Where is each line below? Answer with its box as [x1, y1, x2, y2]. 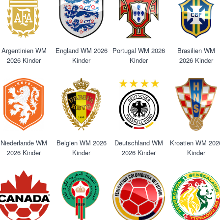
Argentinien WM [1, 46, 47, 55]
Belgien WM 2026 [56, 138, 107, 147]
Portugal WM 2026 [112, 46, 165, 55]
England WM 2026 [55, 46, 108, 55]
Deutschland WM [114, 138, 163, 147]
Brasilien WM [177, 46, 215, 55]
